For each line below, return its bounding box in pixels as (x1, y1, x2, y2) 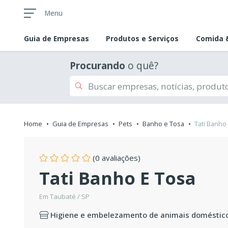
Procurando (70, 59, 125, 73)
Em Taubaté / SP (39, 192, 90, 202)
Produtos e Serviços (106, 34, 179, 44)
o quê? (125, 59, 158, 73)
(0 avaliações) (91, 153, 140, 163)
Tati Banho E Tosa (39, 165, 196, 190)
